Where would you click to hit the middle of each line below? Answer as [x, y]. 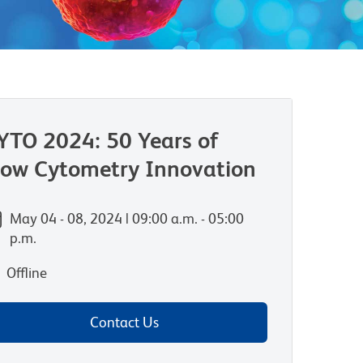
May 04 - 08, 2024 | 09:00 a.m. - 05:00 [126, 218]
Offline [26, 273]
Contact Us [125, 322]
